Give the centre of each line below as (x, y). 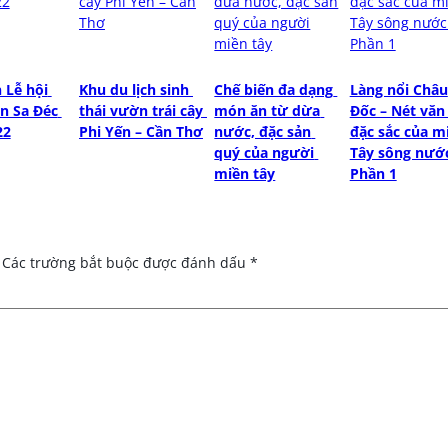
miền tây (245, 173)
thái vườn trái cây (140, 110)
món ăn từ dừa (267, 110)
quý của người (264, 152)
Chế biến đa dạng (274, 89)
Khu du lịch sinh (133, 89)
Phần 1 (373, 173)
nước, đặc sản (263, 131)
